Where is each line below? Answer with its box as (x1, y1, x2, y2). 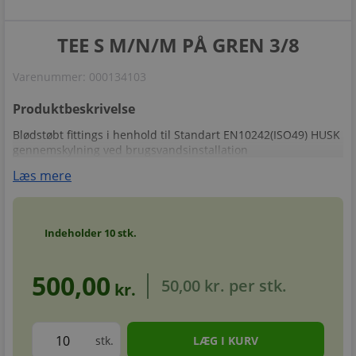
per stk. (225, 275, 287, 296)
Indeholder (44, 226, 104, 240)
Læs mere (13, 167, 72, 184)
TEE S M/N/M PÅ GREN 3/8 (56, 32, 300, 58)
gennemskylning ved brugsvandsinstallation (13, 142, 248, 157)
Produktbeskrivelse (13, 100, 135, 118)
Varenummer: (13, 69, 89, 84)
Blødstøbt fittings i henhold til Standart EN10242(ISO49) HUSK (13, 127, 340, 142)
